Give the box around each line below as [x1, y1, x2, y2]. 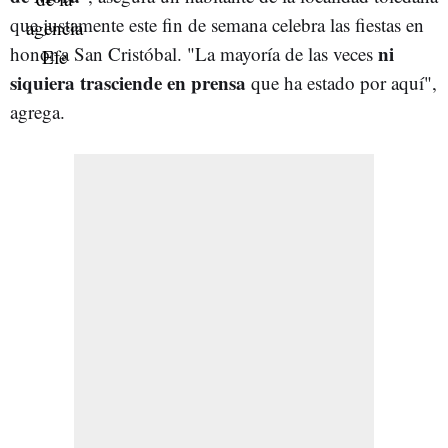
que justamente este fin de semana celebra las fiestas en [10, 11, 424, 37]
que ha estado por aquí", [246, 69, 437, 95]
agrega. [10, 98, 65, 124]
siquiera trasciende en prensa [10, 68, 246, 96]
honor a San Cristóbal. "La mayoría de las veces [10, 40, 378, 66]
